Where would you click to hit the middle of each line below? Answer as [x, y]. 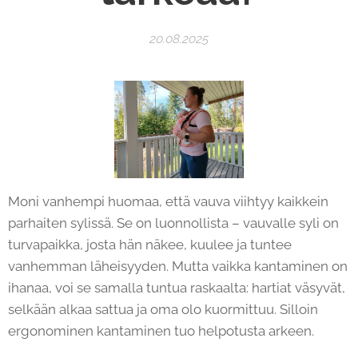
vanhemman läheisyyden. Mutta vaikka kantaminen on [178, 266]
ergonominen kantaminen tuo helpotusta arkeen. [161, 330]
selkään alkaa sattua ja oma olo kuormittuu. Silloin [163, 309]
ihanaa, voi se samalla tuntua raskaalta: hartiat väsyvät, [177, 287]
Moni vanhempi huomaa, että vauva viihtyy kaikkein [168, 201]
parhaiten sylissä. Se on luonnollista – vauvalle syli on [173, 223]
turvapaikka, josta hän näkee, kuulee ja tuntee [150, 244]
